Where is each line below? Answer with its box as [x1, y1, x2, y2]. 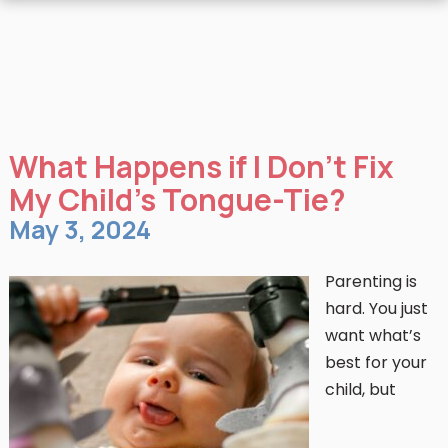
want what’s [324, 324, 421, 347]
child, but [324, 378, 396, 401]
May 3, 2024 [8, 212, 151, 247]
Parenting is [324, 270, 417, 293]
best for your [324, 351, 427, 374]
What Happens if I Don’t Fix [8, 146, 394, 187]
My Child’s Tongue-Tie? [8, 179, 346, 220]
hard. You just [324, 297, 428, 320]
